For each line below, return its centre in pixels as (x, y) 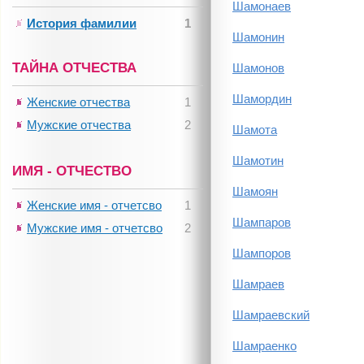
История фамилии (82, 23)
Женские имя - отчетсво (94, 205)
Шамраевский (271, 315)
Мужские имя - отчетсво (95, 228)
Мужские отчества (79, 125)
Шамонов (258, 68)
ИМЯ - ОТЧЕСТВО (72, 171)
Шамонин (258, 37)
